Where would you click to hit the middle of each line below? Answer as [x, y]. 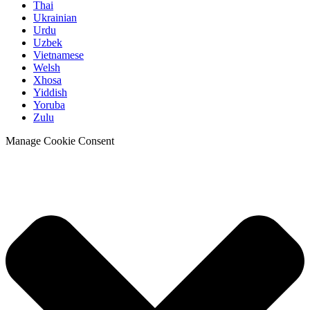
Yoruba [49, 104]
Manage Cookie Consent [60, 140]
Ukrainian [55, 17]
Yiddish [50, 92]
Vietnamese [58, 55]
